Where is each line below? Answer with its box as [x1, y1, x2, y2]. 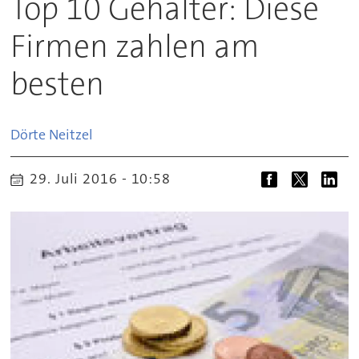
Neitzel [49, 124, 94, 144]
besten [10, 63, 105, 105]
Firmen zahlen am [10, 25, 260, 67]
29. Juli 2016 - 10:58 [38, 168, 171, 188]
